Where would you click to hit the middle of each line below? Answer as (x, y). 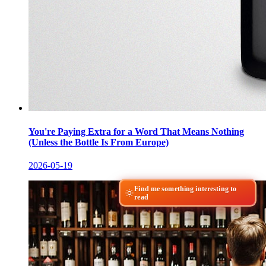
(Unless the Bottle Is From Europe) (99, 142)
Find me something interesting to (186, 189)
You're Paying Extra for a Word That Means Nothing (136, 131)
